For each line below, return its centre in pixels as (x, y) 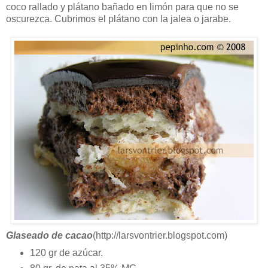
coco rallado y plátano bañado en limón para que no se (122, 7)
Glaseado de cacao (49, 235)
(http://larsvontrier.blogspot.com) (160, 235)
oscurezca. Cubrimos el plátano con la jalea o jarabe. (118, 19)
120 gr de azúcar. (66, 252)
